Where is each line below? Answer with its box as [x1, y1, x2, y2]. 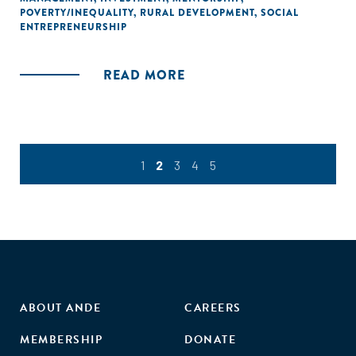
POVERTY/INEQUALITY [20, 6, 133, 20]
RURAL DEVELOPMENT [140, 6, 254, 20]
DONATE [184, 331, 236, 349]
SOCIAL [261, 6, 299, 20]
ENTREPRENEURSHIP [20, 20, 127, 34]
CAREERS [184, 300, 242, 317]
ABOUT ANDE [20, 300, 101, 317]
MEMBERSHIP [20, 331, 103, 349]
